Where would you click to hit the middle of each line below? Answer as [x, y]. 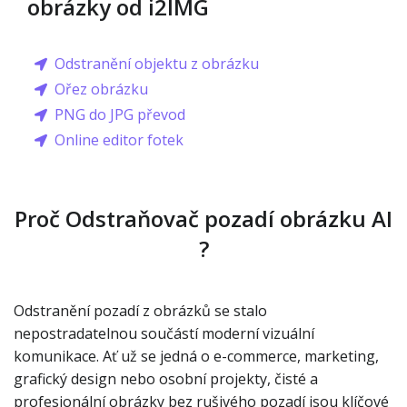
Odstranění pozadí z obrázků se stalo [140, 311]
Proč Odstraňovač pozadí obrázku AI [203, 218]
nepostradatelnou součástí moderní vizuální [164, 333]
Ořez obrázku [101, 89]
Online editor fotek [119, 140]
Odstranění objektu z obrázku [157, 64]
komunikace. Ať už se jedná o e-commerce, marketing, [196, 356]
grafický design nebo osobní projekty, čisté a [166, 379]
